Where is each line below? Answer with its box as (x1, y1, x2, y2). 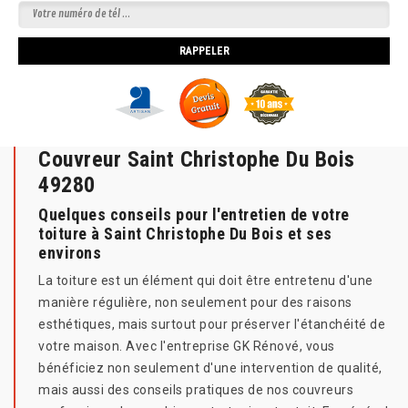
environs (38, 243, 101, 263)
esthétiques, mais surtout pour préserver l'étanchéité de (38, 317, 385, 332)
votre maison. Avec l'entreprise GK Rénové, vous (38, 339, 335, 354)
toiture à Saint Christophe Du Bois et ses (38, 224, 332, 244)
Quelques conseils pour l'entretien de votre (38, 205, 350, 225)
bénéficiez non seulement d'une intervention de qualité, (38, 361, 382, 376)
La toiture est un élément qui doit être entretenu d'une (38, 273, 373, 289)
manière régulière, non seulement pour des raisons (38, 295, 352, 311)
